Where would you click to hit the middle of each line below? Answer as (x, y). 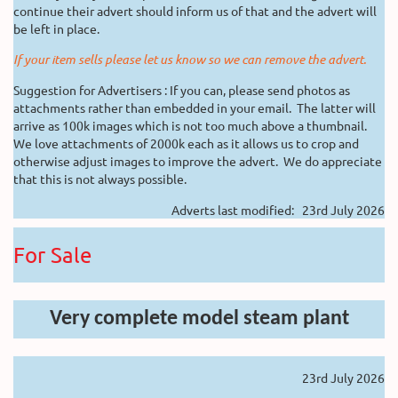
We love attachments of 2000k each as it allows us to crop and (186, 143)
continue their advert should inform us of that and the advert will (195, 11)
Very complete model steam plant (199, 319)
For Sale (52, 255)
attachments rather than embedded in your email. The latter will (195, 107)
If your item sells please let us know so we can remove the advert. (190, 59)
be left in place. (58, 28)
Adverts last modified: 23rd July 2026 (278, 210)
